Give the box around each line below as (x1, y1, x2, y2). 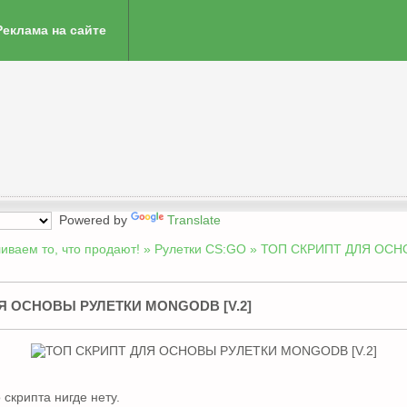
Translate (167, 213, 221, 227)
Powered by (52, 213, 131, 227)
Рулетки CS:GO (154, 242, 246, 257)
